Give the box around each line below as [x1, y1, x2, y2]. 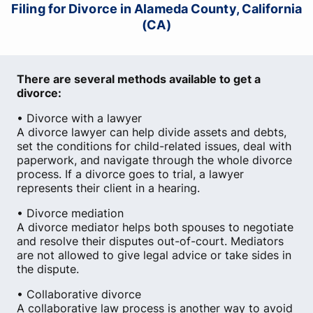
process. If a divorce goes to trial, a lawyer [17, 167, 244, 181]
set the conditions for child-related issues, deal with [17, 139, 291, 153]
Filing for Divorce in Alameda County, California [11, 1, 302, 16]
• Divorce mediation [17, 206, 124, 220]
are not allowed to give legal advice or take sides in [17, 248, 291, 262]
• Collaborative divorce [17, 287, 141, 301]
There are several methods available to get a [17, 72, 261, 86]
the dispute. [17, 262, 79, 276]
